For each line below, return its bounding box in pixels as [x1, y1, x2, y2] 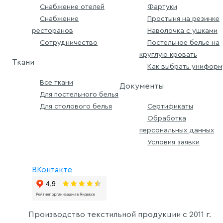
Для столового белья [40, 102, 112, 110]
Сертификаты [147, 102, 193, 110]
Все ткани [40, 78, 73, 86]
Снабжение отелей [40, 2, 105, 10]
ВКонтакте [32, 165, 72, 174]
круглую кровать [139, 50, 197, 58]
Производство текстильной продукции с [28, 210, 189, 219]
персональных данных [139, 126, 214, 134]
